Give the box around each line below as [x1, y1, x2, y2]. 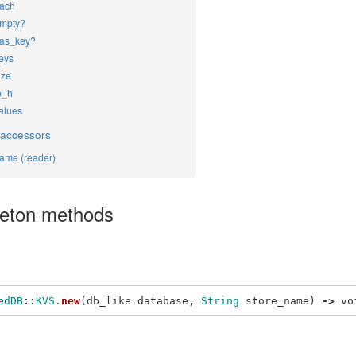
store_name [246, 294, 309, 307]
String [201, 294, 239, 307]
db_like [87, 294, 131, 307]
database [137, 294, 188, 307]
